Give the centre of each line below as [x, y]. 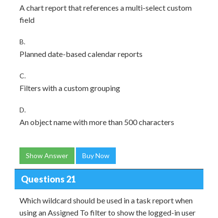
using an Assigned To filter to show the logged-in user [108, 212]
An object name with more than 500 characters [97, 122]
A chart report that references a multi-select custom [106, 8]
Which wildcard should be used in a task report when [106, 200]
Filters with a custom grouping [70, 88]
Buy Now [96, 155]
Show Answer [47, 155]
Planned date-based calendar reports [81, 54]
